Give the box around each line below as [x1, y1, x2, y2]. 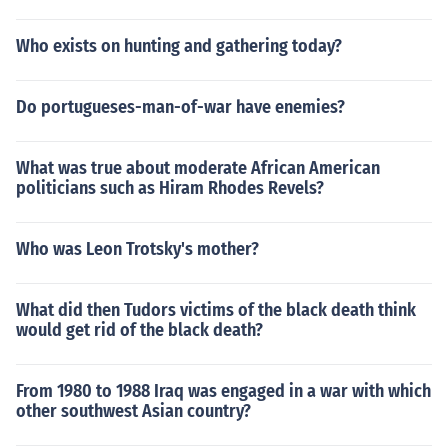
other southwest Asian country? [16, 400, 251, 422]
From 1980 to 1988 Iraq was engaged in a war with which [16, 380, 431, 402]
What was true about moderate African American [16, 157, 380, 179]
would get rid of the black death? [16, 319, 263, 341]
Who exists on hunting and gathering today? [16, 35, 342, 57]
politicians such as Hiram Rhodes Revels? [16, 177, 324, 199]
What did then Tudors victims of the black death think [16, 299, 416, 321]
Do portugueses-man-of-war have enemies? [16, 96, 345, 118]
